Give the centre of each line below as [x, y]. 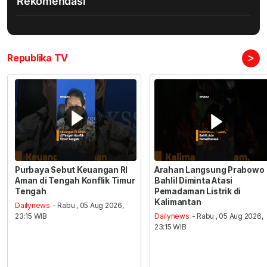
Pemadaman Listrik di [198, 191]
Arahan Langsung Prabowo [209, 170]
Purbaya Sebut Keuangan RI [72, 170]
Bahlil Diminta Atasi [193, 180]
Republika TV [38, 58]
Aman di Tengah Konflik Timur [75, 180]
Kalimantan [178, 202]
